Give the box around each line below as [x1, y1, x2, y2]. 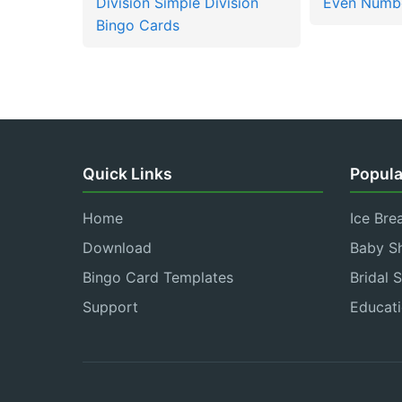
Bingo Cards [96, 16, 179, 34]
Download [83, 239, 152, 257]
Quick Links [83, 164, 172, 183]
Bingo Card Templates [83, 268, 233, 286]
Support [83, 298, 138, 316]
